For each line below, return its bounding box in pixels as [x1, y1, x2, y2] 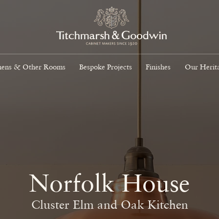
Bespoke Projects [79, 62, 132, 71]
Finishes [146, 62, 171, 71]
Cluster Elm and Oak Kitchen [31, 197, 188, 212]
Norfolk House [29, 168, 190, 197]
